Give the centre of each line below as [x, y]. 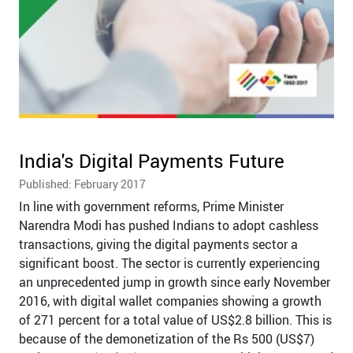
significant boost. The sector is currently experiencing [169, 264]
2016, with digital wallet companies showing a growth [170, 301]
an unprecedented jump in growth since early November [175, 282]
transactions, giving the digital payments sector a [158, 245]
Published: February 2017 [82, 184]
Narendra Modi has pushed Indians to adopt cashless [169, 226]
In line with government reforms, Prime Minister [151, 207]
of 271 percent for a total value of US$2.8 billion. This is [175, 320]
